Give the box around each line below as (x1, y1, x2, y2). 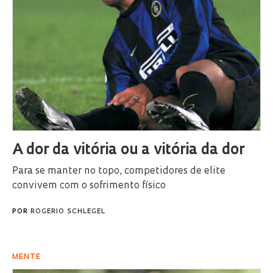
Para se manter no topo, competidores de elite (12, 166, 225, 176)
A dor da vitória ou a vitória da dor (12, 143, 244, 158)
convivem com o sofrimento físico (12, 180, 166, 191)
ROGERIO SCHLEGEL (30, 208, 105, 215)
